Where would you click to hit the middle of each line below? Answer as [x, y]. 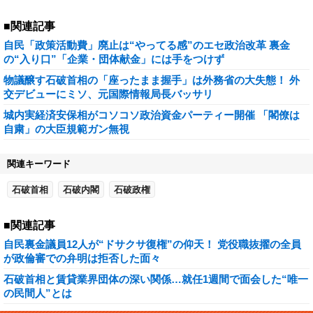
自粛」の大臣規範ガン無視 [66, 129]
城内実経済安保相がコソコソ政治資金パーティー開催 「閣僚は [152, 115]
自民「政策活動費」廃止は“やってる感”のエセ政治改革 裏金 [147, 45]
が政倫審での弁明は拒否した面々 [82, 258]
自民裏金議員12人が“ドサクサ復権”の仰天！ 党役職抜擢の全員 [152, 244]
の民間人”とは [38, 293]
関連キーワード [39, 164]
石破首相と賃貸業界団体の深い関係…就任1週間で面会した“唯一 [156, 279]
